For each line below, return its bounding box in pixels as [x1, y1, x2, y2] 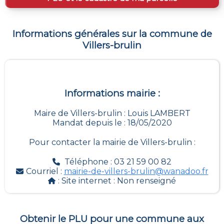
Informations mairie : [64, 87, 160, 99]
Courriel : [25, 166, 64, 176]
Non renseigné [117, 176, 176, 186]
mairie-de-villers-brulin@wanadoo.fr [63, 166, 208, 176]
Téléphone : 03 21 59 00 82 [64, 157, 171, 167]
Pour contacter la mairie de [28, 137, 140, 147]
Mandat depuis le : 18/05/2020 [52, 118, 172, 128]
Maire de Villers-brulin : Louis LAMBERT [33, 108, 190, 118]
